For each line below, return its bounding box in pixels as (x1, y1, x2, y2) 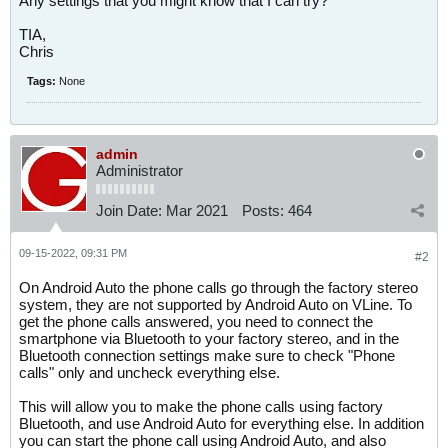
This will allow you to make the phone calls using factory (19, 398, 383, 415)
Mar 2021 (166, 202, 228, 219)
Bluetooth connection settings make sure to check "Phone (19, 347, 395, 364)
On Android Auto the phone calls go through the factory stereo (19, 279, 418, 296)
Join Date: (96, 202, 162, 219)
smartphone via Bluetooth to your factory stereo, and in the (19, 330, 399, 347)
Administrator (96, 162, 183, 179)
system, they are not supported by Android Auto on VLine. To (19, 296, 412, 313)
